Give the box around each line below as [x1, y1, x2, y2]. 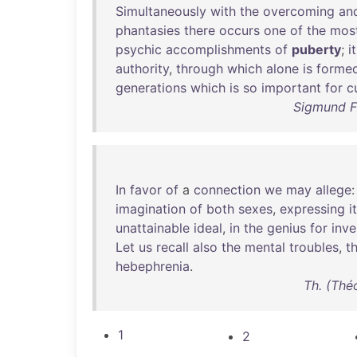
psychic [116, 41, 162, 57]
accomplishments [166, 41, 271, 57]
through [176, 61, 223, 76]
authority [116, 61, 169, 76]
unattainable [116, 220, 190, 236]
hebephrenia [116, 258, 190, 274]
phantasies [116, 22, 180, 38]
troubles [289, 239, 339, 255]
